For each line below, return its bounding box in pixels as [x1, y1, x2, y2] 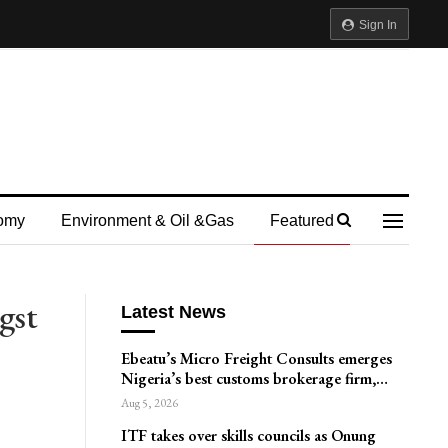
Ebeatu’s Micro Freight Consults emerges [120, 348, 392, 369]
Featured [269, 212, 334, 229]
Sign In [355, 18, 397, 32]
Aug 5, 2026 [120, 395, 178, 411]
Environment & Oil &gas [60, 212, 234, 229]
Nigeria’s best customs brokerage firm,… [120, 368, 388, 389]
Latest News [120, 301, 226, 322]
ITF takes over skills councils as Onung [120, 425, 376, 446]
